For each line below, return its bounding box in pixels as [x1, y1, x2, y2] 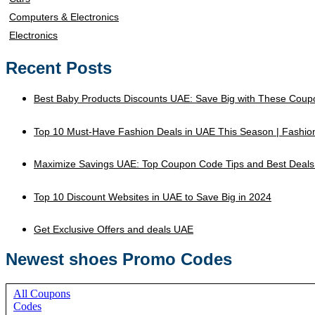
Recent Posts [6, 58, 112, 78]
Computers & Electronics [9, 11, 119, 23]
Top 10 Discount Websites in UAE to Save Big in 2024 [34, 191, 271, 202]
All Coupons [13, 288, 70, 300]
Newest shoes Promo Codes [6, 250, 232, 269]
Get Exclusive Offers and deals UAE [34, 224, 193, 236]
